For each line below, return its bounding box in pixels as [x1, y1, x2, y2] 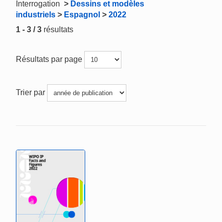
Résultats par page [16, 55, 84, 63]
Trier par [16, 88, 47, 97]
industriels [16, 10, 55, 19]
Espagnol [64, 10, 100, 19]
